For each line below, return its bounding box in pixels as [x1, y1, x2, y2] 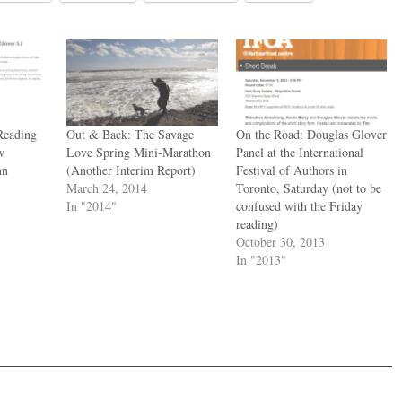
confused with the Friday [235, 197, 363, 214]
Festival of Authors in [235, 161, 347, 179]
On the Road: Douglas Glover [235, 125, 387, 143]
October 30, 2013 [235, 232, 325, 250]
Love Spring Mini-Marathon [66, 143, 212, 161]
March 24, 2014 [66, 179, 148, 197]
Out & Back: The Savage [66, 125, 195, 143]
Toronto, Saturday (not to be [235, 179, 381, 197]
